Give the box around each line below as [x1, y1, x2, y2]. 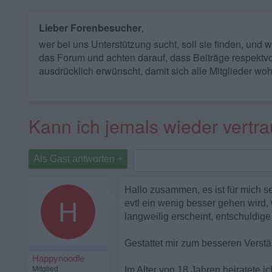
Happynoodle [32, 253, 84, 263]
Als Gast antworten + [33, 154, 123, 164]
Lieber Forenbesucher [39, 21, 141, 35]
